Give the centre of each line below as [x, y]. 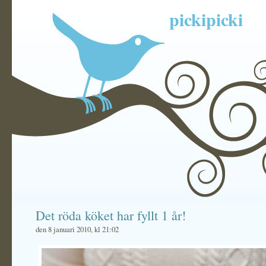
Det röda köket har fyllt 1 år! [111, 215]
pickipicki [206, 19]
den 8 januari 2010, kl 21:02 [77, 229]
